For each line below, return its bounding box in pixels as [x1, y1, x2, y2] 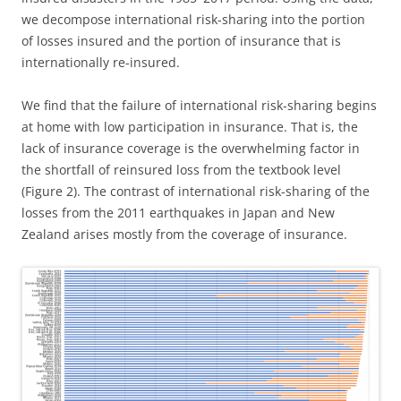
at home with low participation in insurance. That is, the [21, 117, 358, 135]
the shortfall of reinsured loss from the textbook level [21, 160, 341, 178]
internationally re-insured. [21, 53, 180, 71]
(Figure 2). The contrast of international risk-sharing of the [21, 182, 370, 200]
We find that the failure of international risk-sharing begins [21, 96, 377, 114]
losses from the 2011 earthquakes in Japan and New [21, 203, 335, 221]
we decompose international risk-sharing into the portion [21, 10, 365, 28]
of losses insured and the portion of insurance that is [21, 31, 341, 49]
